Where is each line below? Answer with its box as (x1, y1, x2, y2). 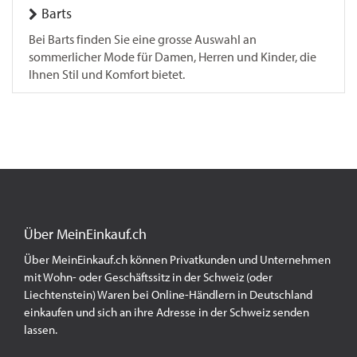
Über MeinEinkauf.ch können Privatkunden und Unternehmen (24, 253, 331, 267)
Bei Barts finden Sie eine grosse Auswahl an (29, 32, 257, 47)
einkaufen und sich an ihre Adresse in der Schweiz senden (24, 305, 309, 320)
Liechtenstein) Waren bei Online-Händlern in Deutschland (24, 288, 312, 302)
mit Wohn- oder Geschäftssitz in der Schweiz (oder (24, 270, 273, 284)
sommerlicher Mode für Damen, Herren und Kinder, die (29, 49, 316, 65)
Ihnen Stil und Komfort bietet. (29, 67, 185, 82)
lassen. (24, 323, 60, 337)
